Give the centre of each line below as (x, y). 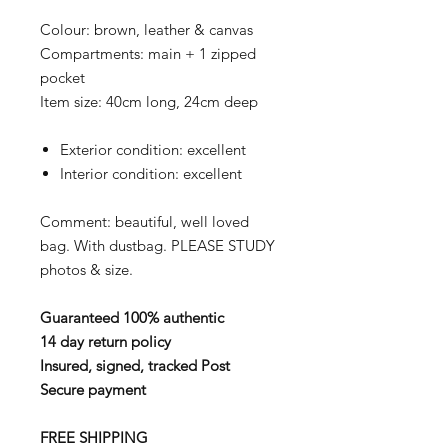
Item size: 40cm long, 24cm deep (149, 101)
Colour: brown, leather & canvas (146, 29)
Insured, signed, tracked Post (135, 365)
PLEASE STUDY (223, 245)
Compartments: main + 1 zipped (148, 53)
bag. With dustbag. (105, 245)
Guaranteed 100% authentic (132, 317)
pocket (62, 77)
